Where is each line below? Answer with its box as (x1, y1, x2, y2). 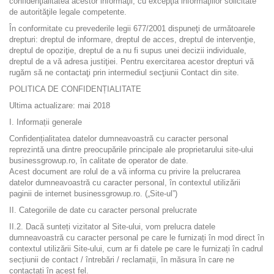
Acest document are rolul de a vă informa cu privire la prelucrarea (9, 167, 240, 176)
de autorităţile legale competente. (9, 7, 127, 17)
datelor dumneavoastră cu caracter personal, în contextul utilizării (9, 178, 240, 187)
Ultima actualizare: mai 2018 (9, 101, 110, 110)
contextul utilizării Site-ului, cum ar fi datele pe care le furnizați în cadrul (9, 244, 263, 253)
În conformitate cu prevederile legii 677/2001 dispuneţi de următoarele (9, 24, 255, 33)
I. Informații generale (9, 117, 82, 127)
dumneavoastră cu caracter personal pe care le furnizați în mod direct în (9, 233, 264, 242)
